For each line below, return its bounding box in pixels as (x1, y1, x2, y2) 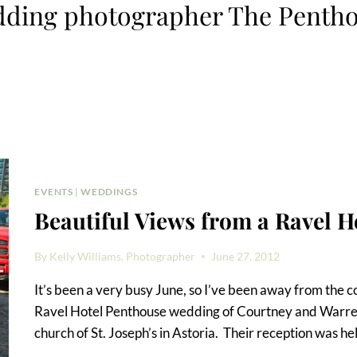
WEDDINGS (80, 186, 138, 198)
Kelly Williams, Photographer (49, 249, 196, 263)
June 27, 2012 (211, 249, 280, 263)
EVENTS (34, 186, 73, 198)
